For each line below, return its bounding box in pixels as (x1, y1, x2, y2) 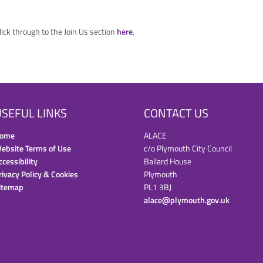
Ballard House (144, 155, 192, 167)
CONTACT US (144, 104, 209, 122)
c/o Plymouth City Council (144, 142, 232, 154)
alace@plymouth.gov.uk (144, 194, 230, 206)
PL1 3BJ (144, 181, 172, 193)
